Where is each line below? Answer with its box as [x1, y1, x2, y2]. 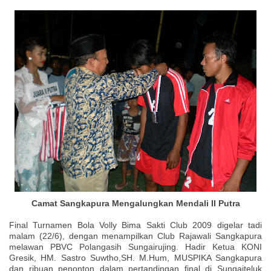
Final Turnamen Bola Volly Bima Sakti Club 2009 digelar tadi [9, 220, 262, 230]
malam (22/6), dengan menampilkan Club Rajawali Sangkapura [9, 230, 262, 241]
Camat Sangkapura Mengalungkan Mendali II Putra [31, 198, 240, 208]
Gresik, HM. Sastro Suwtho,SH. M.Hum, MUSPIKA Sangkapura [9, 252, 262, 263]
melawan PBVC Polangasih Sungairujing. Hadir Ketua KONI [9, 241, 262, 252]
